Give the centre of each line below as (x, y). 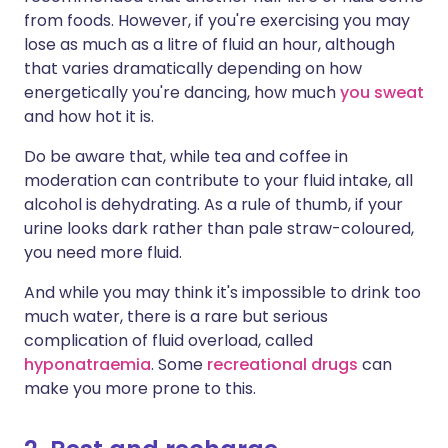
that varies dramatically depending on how (193, 68)
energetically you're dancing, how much (182, 92)
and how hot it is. (89, 116)
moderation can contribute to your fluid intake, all (218, 180)
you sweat (382, 92)
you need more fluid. (103, 252)
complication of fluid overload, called (168, 340)
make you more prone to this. (140, 388)
